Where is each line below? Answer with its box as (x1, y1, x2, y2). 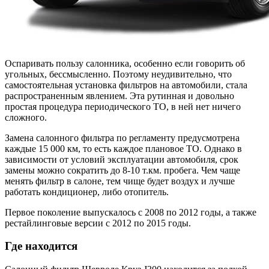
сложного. (5, 112, 47, 122)
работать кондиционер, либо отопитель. (5, 186, 169, 197)
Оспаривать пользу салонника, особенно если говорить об (5, 58, 245, 68)
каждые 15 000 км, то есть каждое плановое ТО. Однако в (5, 143, 242, 154)
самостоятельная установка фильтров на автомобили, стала (5, 79, 247, 90)
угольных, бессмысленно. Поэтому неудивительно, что (5, 68, 232, 79)
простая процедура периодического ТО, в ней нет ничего (5, 101, 241, 112)
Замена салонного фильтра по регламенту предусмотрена (5, 132, 240, 143)
